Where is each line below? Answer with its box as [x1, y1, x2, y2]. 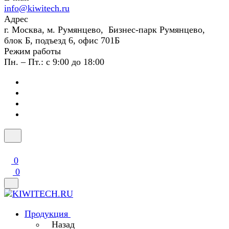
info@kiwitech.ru [4, 3, 70, 13]
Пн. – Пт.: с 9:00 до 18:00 [4, 57, 104, 67]
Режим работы [4, 46, 61, 56]
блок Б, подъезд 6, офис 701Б [4, 35, 120, 45]
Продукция [25, 209, 68, 219]
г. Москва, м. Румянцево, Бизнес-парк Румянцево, [4, 25, 205, 35]
